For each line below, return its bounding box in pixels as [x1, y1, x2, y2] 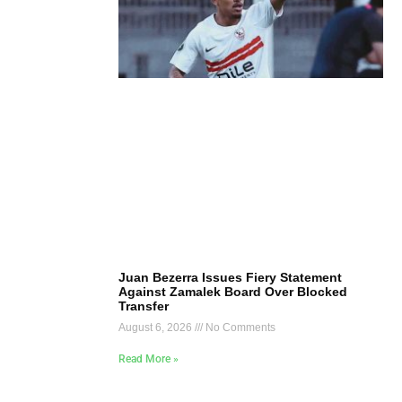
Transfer [118, 299, 169, 314]
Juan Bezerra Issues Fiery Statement [118, 270, 342, 285]
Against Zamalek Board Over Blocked [118, 284, 347, 300]
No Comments [203, 321, 275, 335]
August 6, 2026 [118, 321, 195, 335]
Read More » [118, 353, 179, 366]
